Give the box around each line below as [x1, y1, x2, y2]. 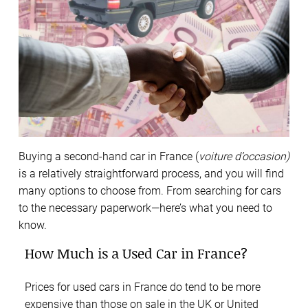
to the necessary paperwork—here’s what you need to [19, 201, 272, 214]
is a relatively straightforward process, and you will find [19, 166, 284, 180]
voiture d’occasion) [199, 149, 289, 163]
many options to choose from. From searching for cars [19, 184, 281, 197]
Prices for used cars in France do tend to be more [25, 280, 261, 294]
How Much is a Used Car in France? [25, 243, 247, 263]
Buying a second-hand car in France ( [19, 149, 199, 163]
